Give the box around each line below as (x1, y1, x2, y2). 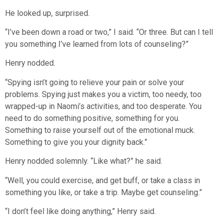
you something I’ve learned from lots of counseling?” (5, 39, 189, 49)
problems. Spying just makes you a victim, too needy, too (5, 89, 202, 99)
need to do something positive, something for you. (5, 113, 180, 123)
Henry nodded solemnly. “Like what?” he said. (5, 156, 162, 166)
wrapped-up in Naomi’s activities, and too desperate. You (5, 101, 202, 111)
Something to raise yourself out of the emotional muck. (5, 125, 195, 135)
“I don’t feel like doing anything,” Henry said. (5, 206, 156, 216)
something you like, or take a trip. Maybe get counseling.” (5, 187, 202, 197)
